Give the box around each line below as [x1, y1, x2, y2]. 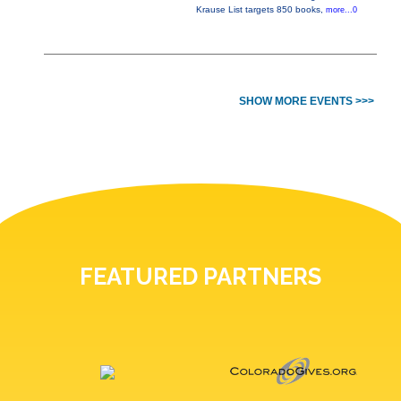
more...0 [325, 5, 357, 15]
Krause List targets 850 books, [195, 4, 326, 15]
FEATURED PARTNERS [80, 263, 321, 291]
